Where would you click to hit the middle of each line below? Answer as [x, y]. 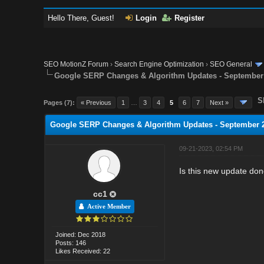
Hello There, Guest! [82, 18]
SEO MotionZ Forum [76, 64]
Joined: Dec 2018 [81, 234]
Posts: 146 [71, 242]
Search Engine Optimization [159, 64]
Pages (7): [60, 102]
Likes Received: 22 [83, 251]
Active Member [107, 206]
